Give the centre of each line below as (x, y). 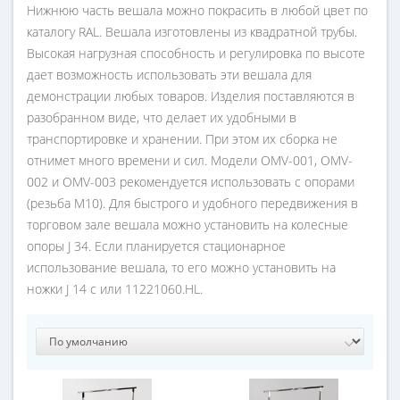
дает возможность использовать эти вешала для (169, 75)
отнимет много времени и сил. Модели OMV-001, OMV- (190, 161)
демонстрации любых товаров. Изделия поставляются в (191, 96)
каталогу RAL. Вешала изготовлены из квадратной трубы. (192, 32)
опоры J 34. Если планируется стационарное (156, 246)
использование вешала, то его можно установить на (181, 268)
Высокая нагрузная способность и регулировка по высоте (196, 54)
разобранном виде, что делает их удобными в (162, 118)
